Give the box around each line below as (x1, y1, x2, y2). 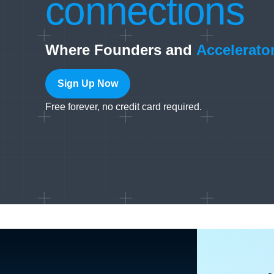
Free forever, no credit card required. (45, 102, 202, 113)
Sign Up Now (57, 78, 118, 89)
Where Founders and (45, 42, 196, 58)
